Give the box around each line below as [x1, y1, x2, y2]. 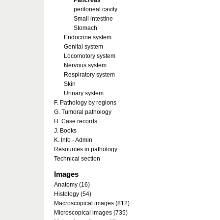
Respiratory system [64, 71, 115, 78]
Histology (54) [54, 191, 91, 197]
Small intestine [74, 15, 113, 22]
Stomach [74, 25, 97, 31]
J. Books [54, 127, 77, 134]
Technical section [54, 155, 100, 162]
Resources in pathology [54, 146, 117, 153]
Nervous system [64, 62, 107, 69]
